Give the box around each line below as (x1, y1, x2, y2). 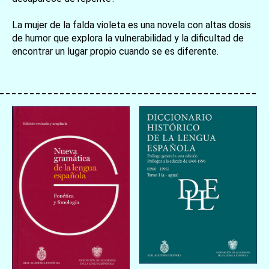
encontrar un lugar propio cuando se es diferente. (12, 46, 219, 58)
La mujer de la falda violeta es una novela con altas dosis (12, 19, 251, 31)
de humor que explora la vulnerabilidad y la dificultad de (12, 32, 244, 44)
